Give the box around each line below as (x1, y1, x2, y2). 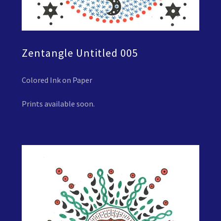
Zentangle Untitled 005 (22, 46, 138, 60)
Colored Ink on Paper (22, 74, 92, 85)
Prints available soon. (22, 98, 95, 109)
